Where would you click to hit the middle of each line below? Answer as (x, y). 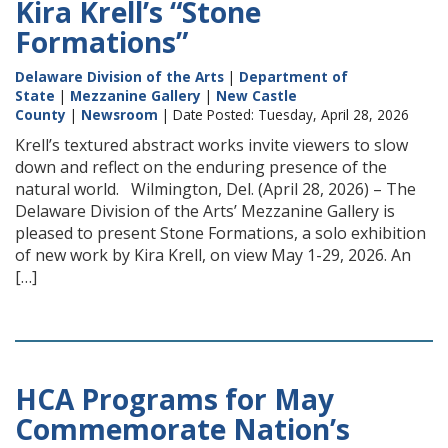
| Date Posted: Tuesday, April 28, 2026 (283, 114)
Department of (293, 76)
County (40, 114)
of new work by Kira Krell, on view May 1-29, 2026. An (213, 255)
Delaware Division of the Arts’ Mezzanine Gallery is (205, 211)
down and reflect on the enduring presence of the (201, 167)
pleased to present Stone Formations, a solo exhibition (220, 233)
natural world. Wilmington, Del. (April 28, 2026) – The (215, 189)
